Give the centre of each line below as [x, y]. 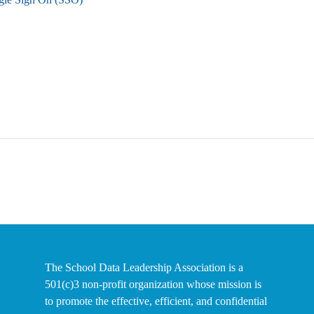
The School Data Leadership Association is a [144, 267]
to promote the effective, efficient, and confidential [156, 301]
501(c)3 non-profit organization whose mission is [153, 284]
